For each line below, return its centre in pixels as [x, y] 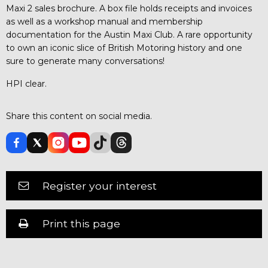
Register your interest [100, 185]
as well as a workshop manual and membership [104, 21]
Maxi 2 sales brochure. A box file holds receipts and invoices [129, 8]
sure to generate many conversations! [85, 61]
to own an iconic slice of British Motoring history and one [124, 48]
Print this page [81, 224]
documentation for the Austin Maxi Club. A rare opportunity [129, 34]
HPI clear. [26, 83]
